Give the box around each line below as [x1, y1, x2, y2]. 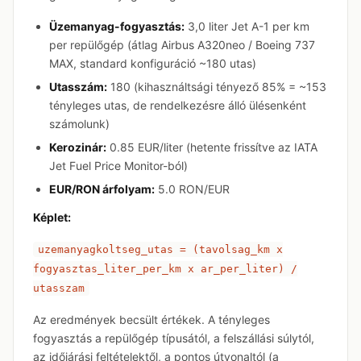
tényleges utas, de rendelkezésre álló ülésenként [49, 98, 306, 112]
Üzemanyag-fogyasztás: [49, 19, 185, 33]
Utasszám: [49, 80, 107, 93]
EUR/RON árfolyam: [49, 182, 155, 196]
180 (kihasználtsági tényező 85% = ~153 [107, 80, 326, 93]
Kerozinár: [49, 140, 106, 154]
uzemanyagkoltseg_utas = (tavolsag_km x [38, 243, 283, 255]
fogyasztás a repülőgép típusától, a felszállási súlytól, [33, 331, 314, 345]
